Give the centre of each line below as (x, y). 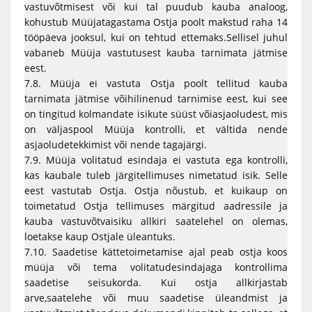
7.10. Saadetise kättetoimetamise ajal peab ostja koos (156, 252)
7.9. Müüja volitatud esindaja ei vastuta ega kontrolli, (156, 160)
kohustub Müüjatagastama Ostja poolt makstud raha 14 (156, 22)
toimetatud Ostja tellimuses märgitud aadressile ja (156, 206)
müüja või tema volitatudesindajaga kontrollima (156, 267)
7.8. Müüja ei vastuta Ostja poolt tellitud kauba (156, 83)
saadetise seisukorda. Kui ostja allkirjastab (156, 282)
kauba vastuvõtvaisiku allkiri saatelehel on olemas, (156, 221)
